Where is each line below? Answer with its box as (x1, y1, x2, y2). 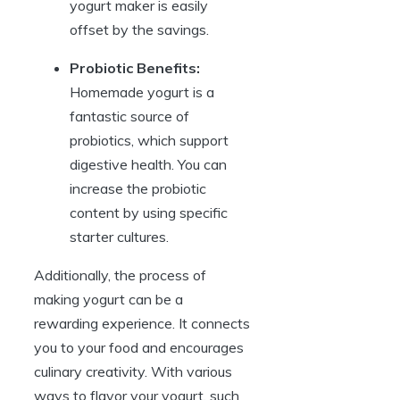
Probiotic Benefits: (70, 59, 200, 78)
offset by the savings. (70, 21, 209, 39)
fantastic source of (70, 107, 189, 126)
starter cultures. (70, 228, 169, 246)
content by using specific (70, 204, 228, 222)
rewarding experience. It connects (34, 314, 250, 333)
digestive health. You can (70, 155, 227, 174)
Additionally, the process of (34, 266, 206, 285)
